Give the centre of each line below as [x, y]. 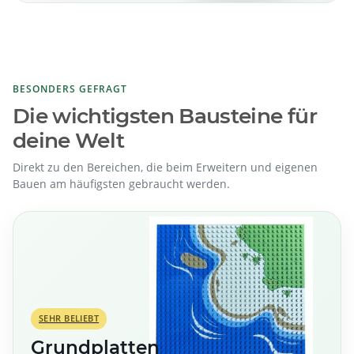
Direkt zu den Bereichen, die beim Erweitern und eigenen [165, 167]
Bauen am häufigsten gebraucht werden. [121, 184]
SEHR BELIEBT [69, 318]
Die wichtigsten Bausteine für [165, 116]
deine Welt [69, 140]
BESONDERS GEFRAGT [70, 89]
